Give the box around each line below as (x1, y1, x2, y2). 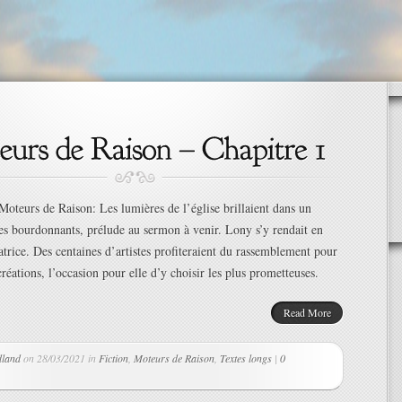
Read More (284, 305, 331, 319)
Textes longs (220, 351, 272, 365)
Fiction (99, 351, 128, 365)
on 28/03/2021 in (21, 351, 99, 365)
